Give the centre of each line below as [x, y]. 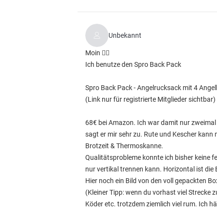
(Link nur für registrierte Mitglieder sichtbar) [150, 99]
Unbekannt [125, 35]
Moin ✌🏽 [97, 53]
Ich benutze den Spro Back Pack [133, 64]
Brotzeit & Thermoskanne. [124, 146]
